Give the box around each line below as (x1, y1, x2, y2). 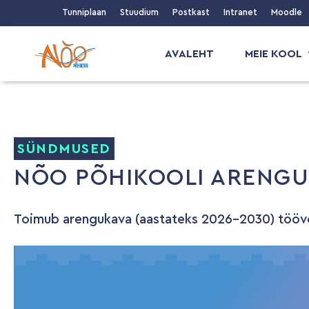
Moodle (271, 8, 302, 17)
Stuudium (120, 8, 159, 17)
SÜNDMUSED (17, 142, 111, 156)
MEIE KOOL (245, 48, 303, 59)
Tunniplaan (62, 8, 106, 17)
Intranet (223, 8, 257, 17)
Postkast (172, 8, 210, 17)
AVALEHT (165, 48, 215, 59)
